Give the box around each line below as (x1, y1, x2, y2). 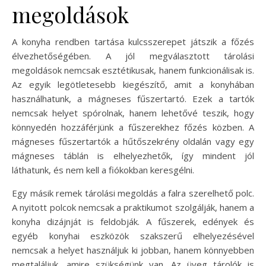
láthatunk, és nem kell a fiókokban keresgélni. (12, 163, 194, 176)
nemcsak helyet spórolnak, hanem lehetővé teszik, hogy (12, 106, 254, 119)
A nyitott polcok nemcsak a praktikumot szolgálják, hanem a (12, 201, 254, 213)
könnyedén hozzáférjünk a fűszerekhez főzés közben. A (12, 121, 254, 133)
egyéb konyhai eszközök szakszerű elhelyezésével (12, 229, 254, 242)
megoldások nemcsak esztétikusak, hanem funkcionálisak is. (12, 64, 254, 76)
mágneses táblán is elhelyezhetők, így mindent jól (12, 149, 254, 161)
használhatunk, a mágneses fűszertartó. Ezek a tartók (12, 92, 254, 104)
